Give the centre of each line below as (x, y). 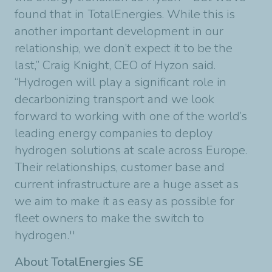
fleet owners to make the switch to (109, 218)
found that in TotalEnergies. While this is (125, 14)
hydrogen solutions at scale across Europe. (131, 150)
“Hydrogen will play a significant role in (121, 82)
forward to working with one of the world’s (131, 116)
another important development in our (119, 31)
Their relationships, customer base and (120, 167)
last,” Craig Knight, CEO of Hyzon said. (115, 65)
